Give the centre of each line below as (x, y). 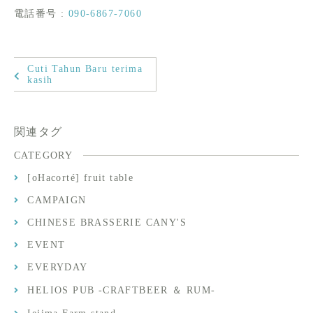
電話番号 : (41, 14)
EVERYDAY (58, 268)
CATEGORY (44, 156)
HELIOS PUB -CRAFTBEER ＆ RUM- (122, 291)
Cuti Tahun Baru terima (85, 68)
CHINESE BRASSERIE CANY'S (107, 223)
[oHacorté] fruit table (81, 178)
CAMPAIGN (57, 201)
